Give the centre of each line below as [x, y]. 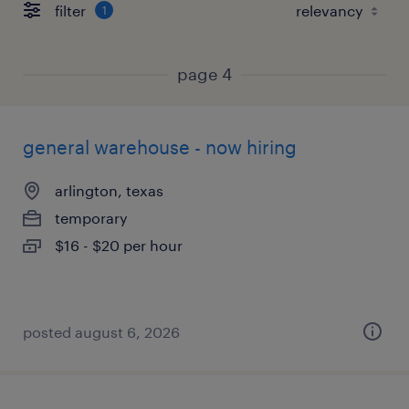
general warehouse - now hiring [160, 147]
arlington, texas [109, 190]
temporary [91, 218]
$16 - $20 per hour [119, 245]
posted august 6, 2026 [101, 332]
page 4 [204, 74]
